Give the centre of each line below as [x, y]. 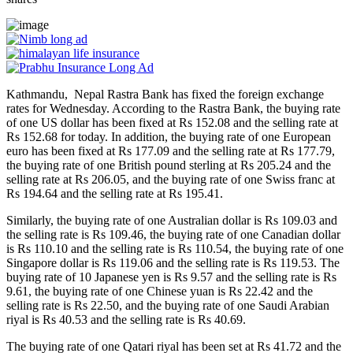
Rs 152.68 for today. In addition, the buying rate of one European [169, 137]
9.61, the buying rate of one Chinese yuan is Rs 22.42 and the [160, 291]
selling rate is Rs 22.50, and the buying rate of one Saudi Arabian [168, 305]
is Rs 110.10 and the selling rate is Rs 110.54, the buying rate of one [175, 249]
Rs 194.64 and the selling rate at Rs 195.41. [115, 193]
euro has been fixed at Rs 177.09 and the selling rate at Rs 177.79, [171, 151]
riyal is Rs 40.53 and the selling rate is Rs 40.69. [126, 320]
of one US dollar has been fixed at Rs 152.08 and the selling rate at [172, 123]
